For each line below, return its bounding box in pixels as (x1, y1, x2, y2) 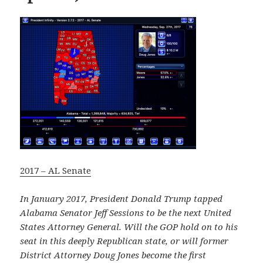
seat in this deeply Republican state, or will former (20, 234, 229, 247)
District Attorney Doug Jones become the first (20, 248, 207, 261)
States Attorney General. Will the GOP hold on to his (20, 220, 238, 232)
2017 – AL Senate (20, 164, 92, 176)
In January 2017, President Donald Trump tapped (20, 192, 223, 204)
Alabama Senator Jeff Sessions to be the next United (20, 206, 232, 218)
